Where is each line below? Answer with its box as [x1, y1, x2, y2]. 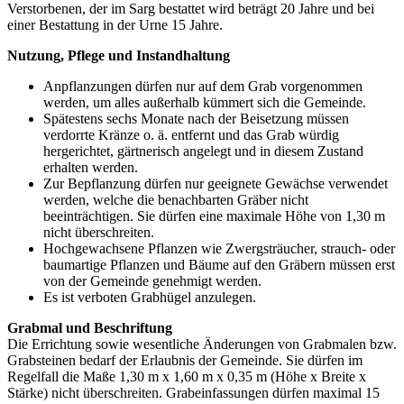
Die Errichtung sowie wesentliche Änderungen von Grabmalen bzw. [7, 335, 397, 352]
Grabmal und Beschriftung [7, 319, 172, 335]
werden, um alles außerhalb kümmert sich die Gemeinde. [43, 94, 366, 110]
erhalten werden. [43, 159, 138, 175]
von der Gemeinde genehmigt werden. [43, 272, 262, 289]
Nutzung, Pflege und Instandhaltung [7, 47, 230, 63]
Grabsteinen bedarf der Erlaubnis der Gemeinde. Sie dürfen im [7, 352, 363, 368]
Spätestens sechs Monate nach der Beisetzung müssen [43, 110, 349, 126]
